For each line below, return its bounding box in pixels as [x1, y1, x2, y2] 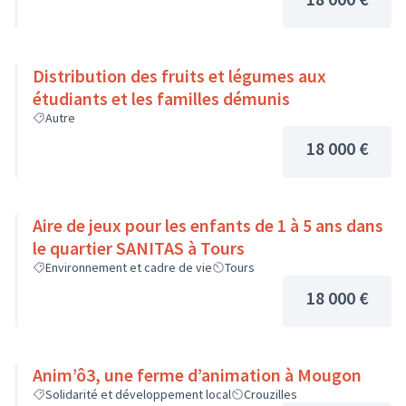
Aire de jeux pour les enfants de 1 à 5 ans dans [33, 214, 383, 237]
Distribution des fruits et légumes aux [33, 64, 326, 87]
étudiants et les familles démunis [33, 87, 290, 110]
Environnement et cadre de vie [45, 259, 212, 275]
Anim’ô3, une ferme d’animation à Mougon [33, 363, 362, 386]
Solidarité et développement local [45, 386, 231, 402]
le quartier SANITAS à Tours [33, 237, 245, 259]
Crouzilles [244, 386, 297, 402]
